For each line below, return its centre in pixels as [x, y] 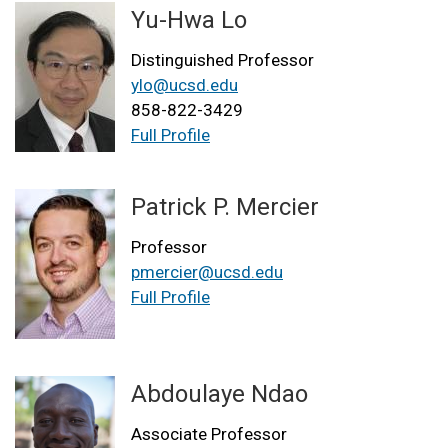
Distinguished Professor [222, 60]
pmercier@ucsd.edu [207, 272]
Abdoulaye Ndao [219, 394]
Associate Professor [209, 434]
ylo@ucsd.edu [184, 85]
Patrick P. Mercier [225, 207]
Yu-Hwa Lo [189, 20]
